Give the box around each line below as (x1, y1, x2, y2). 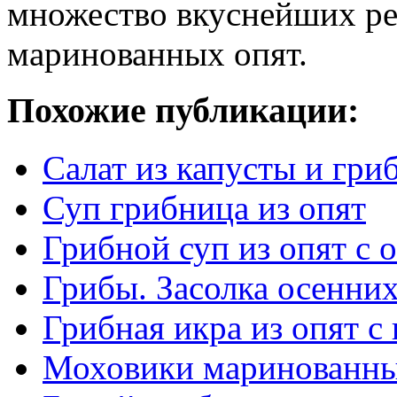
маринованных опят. (7, 34, 307, 73)
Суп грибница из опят (43, 189, 366, 228)
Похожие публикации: (7, 90, 359, 131)
